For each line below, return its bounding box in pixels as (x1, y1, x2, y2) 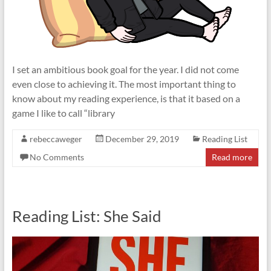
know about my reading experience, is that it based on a (11, 93, 240, 104)
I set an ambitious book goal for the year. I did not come (11, 64, 239, 75)
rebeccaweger (29, 134, 82, 144)
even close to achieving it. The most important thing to (11, 78, 236, 90)
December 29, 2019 (105, 134, 179, 144)
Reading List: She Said (11, 206, 162, 226)
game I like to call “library (11, 107, 115, 119)
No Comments (29, 152, 84, 162)
